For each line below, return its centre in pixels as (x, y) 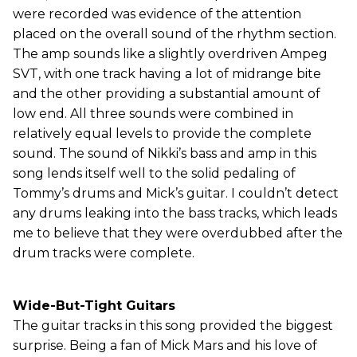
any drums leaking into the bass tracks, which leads (175, 213)
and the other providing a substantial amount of (167, 93)
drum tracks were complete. (104, 253)
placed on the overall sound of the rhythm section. (175, 33)
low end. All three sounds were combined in (153, 113)
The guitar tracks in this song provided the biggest (173, 325)
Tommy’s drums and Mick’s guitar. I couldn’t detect (176, 193)
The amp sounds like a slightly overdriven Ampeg (170, 53)
